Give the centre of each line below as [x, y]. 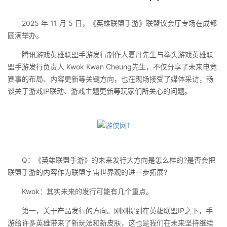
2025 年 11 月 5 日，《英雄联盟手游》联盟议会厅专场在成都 [112, 23]
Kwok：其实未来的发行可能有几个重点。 [80, 191]
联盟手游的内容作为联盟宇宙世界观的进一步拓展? [87, 172]
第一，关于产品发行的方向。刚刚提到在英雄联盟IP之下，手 [110, 211]
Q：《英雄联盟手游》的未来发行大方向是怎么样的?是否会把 [111, 160]
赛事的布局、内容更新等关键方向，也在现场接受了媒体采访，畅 [110, 79]
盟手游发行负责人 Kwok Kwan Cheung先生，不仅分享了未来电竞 [112, 67]
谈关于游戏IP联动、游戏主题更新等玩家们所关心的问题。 [100, 91]
